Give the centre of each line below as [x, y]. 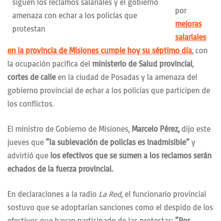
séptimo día [171, 51]
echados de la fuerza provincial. [60, 169]
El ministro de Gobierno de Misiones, [70, 129]
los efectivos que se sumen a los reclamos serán [130, 156]
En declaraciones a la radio [53, 194]
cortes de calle [32, 77]
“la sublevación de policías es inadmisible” [118, 142]
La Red [110, 194]
